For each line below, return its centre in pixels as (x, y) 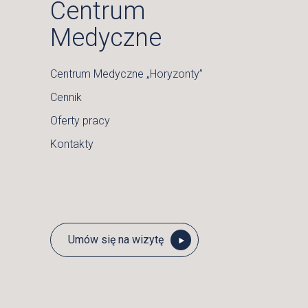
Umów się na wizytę (116, 240)
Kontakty (72, 144)
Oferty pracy (80, 121)
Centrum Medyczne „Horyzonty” (126, 74)
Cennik (66, 97)
